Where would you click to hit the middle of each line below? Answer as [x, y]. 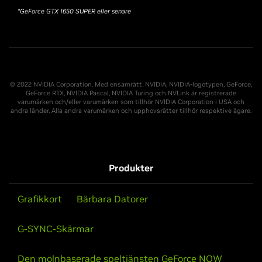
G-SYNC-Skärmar [56, 229]
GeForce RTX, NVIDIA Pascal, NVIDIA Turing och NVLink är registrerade [131, 93]
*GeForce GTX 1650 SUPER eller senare [74, 11]
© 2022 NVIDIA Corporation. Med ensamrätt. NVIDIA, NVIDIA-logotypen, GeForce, [131, 85]
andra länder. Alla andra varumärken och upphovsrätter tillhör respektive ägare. [131, 111]
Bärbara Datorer [112, 199]
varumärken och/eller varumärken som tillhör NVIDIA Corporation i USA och [131, 102]
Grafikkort [40, 199]
